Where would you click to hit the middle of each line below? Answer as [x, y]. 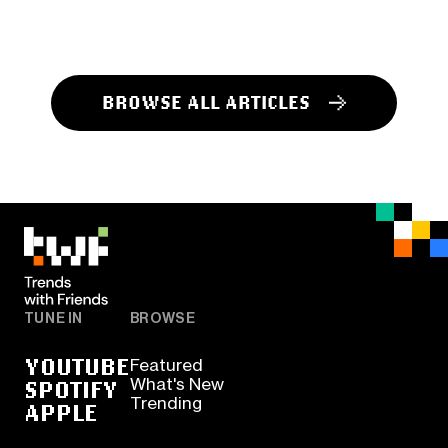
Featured [166, 364]
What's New [176, 383]
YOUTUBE [76, 365]
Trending [165, 402]
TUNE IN [53, 319]
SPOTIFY [70, 388]
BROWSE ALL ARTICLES [206, 102]
